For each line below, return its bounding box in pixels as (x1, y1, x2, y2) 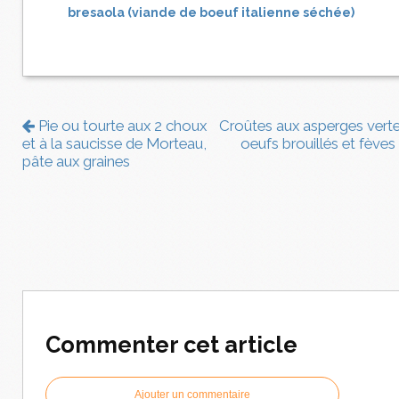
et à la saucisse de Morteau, (22, 134, 207, 153)
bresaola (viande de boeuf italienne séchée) (68, 5, 354, 20)
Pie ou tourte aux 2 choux (35, 117, 207, 135)
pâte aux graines (22, 152, 130, 171)
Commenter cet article (45, 331, 297, 359)
